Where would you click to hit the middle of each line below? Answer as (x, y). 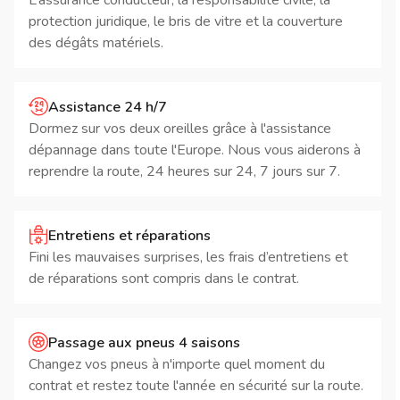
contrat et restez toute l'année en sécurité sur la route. (196, 385)
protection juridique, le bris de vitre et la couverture (186, 21)
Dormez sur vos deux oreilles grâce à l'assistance (180, 128)
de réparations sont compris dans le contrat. (164, 278)
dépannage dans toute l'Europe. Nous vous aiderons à (195, 150)
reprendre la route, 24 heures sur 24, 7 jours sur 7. (184, 171)
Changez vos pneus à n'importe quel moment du (177, 364)
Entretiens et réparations (129, 235)
